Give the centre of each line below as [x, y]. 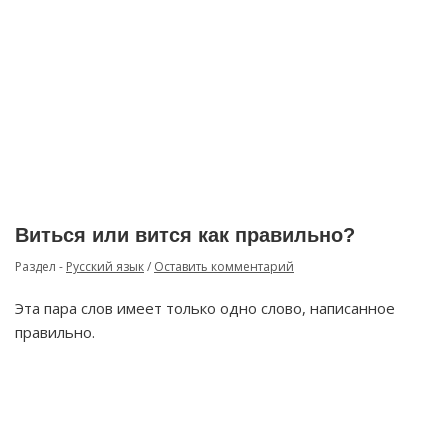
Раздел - [40, 266]
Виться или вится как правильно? [185, 235]
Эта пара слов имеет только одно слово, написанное [205, 308]
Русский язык [105, 266]
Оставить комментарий [224, 266]
